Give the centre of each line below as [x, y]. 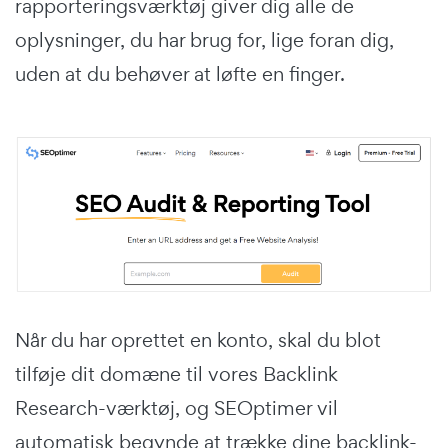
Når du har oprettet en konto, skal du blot [198, 340]
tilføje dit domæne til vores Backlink [176, 374]
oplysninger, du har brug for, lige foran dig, [204, 39]
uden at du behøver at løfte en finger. [180, 73]
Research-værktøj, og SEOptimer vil [176, 408]
